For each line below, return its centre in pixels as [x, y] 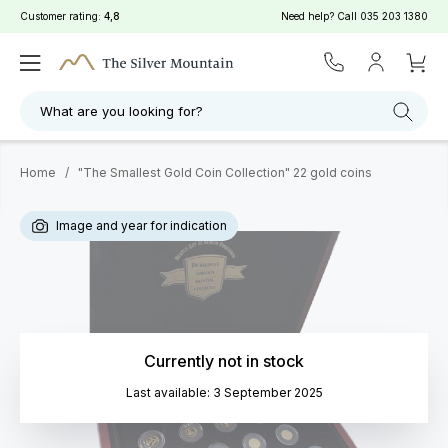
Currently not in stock [224, 361]
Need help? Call [320, 16]
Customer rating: [62, 16]
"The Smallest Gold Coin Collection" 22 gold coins [225, 172]
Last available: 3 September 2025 [224, 392]
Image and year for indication [140, 225]
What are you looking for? [121, 111]
